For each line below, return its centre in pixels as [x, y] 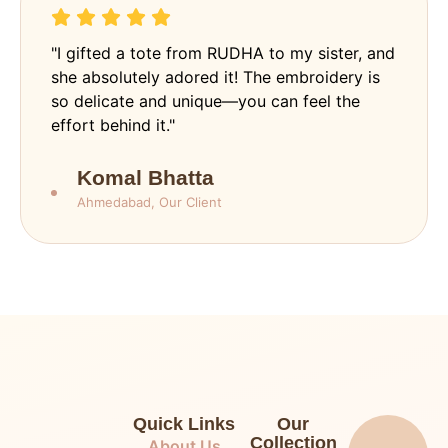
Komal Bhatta [145, 177]
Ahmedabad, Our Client [149, 201]
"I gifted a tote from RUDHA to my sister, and [223, 52]
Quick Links [184, 423]
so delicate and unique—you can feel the [205, 100]
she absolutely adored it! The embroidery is [215, 76]
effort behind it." [113, 124]
